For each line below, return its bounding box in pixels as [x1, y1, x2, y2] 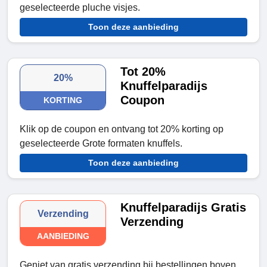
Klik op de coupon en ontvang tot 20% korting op [20, 124, 223, 135]
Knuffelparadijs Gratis [120, 201, 247, 215]
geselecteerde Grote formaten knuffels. [20, 138, 182, 149]
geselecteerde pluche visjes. [20, 2, 140, 13]
